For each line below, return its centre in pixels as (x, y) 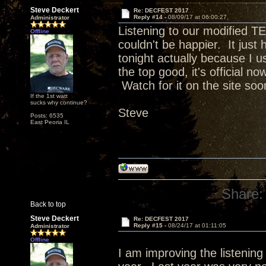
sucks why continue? (59, 102)
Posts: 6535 (47, 115)
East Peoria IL (50, 122)
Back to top (48, 204)
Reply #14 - (151, 17)
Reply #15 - (151, 225)
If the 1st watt (49, 96)
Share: (243, 194)
